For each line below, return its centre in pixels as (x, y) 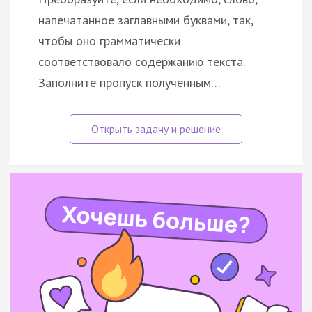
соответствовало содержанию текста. (141, 61)
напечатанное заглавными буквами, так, (146, 19)
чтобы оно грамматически (109, 40)
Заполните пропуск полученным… (130, 82)
